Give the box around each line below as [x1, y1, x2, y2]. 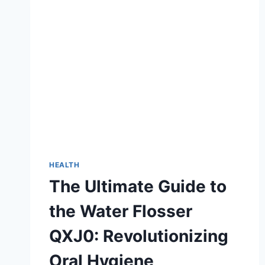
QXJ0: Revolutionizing [49, 225, 228, 246]
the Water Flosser [49, 201, 192, 221]
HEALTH [49, 160, 80, 169]
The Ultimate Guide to [49, 176, 227, 196]
